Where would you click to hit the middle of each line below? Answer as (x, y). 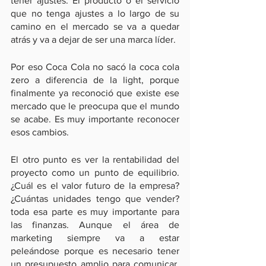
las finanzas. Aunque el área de (95, 225)
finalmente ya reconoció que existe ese (95, 93)
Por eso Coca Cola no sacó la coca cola (95, 67)
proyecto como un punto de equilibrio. (95, 172)
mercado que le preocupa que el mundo (95, 106)
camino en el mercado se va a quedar (95, 26)
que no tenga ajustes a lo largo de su (95, 13)
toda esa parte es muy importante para (95, 212)
